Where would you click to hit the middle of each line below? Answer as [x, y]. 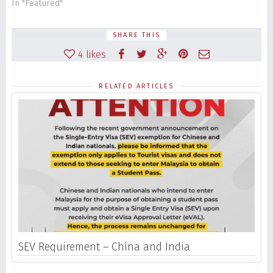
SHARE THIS [136, 35]
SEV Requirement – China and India [104, 247]
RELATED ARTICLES [136, 86]
